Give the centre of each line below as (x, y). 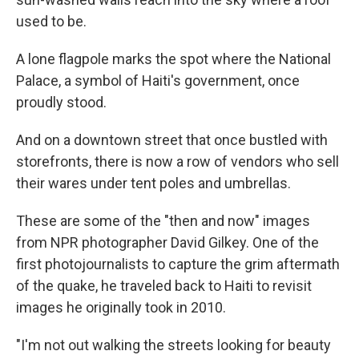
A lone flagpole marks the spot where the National (173, 59)
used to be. (51, 22)
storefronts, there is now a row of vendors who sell (177, 162)
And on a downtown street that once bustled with (172, 140)
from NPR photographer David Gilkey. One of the (167, 243)
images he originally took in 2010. (121, 308)
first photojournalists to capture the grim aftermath (178, 264)
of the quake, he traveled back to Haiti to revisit (164, 286)
